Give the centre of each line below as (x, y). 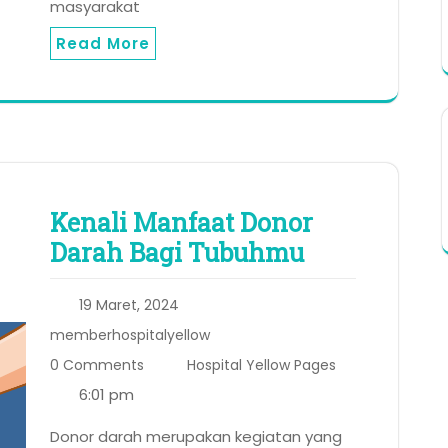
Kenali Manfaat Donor (181, 223)
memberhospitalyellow (130, 335)
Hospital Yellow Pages (261, 365)
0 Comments (97, 365)
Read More (103, 44)
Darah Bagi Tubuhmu (177, 253)
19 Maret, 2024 (129, 305)
